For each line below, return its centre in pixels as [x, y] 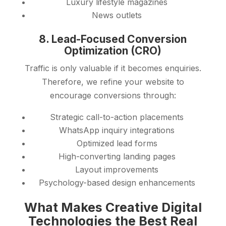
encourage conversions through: [113, 96]
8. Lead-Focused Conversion [113, 39]
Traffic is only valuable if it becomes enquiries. [113, 68]
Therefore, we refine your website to [113, 82]
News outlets [117, 15]
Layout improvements [117, 170]
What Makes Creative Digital [113, 208]
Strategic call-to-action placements [117, 117]
